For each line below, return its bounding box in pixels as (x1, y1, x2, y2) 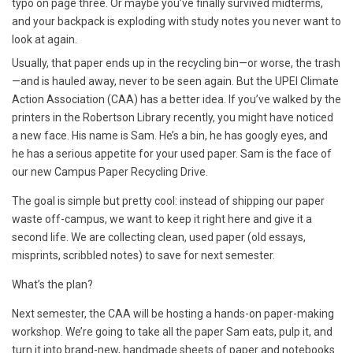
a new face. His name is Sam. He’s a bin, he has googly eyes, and (12, 129, 328, 142)
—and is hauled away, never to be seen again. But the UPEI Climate (12, 75, 339, 87)
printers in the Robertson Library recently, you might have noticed (12, 111, 333, 124)
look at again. (12, 33, 77, 46)
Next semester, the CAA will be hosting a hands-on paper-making (12, 307, 334, 320)
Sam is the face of (240, 147, 332, 160)
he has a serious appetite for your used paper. (12, 147, 240, 160)
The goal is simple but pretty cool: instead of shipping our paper (12, 195, 325, 207)
